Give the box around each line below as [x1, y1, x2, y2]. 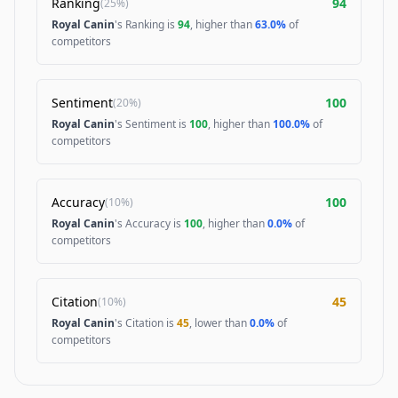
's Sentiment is [115, 116, 189, 131]
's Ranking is [115, 17, 178, 32]
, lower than [189, 315, 250, 330]
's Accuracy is [115, 216, 184, 231]
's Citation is [115, 315, 177, 330]
